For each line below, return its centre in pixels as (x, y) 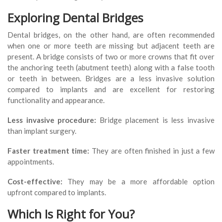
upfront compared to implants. (57, 193)
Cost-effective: (35, 182)
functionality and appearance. (56, 100)
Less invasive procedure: (52, 120)
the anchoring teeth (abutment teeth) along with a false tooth (111, 68)
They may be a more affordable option (139, 182)
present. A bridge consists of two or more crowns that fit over (111, 57)
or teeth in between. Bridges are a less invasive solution (111, 79)
